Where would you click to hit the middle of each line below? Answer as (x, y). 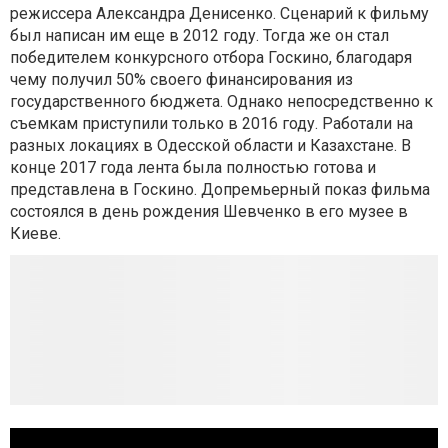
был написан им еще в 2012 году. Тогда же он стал (199, 35)
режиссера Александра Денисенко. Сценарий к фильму (219, 13)
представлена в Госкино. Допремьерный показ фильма (220, 189)
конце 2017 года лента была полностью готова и (193, 167)
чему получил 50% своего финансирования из (181, 79)
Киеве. (35, 233)
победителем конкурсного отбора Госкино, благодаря (211, 57)
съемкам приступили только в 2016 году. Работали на (211, 123)
